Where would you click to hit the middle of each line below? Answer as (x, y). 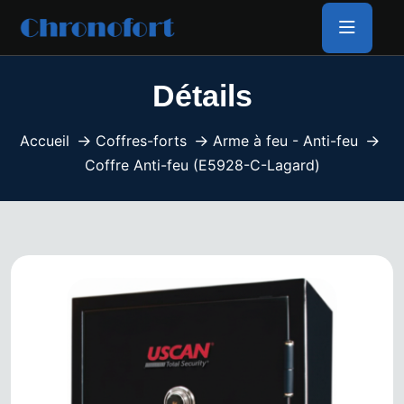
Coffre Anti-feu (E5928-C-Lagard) (202, 165)
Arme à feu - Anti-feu (285, 141)
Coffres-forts (141, 141)
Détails (202, 95)
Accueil (45, 141)
